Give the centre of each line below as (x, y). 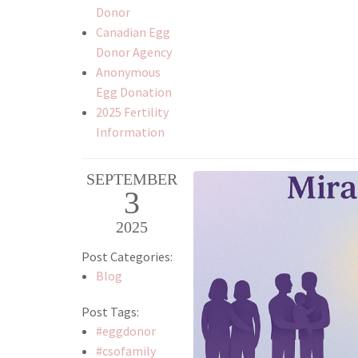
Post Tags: (110, 312)
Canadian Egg (133, 32)
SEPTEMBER (131, 179)
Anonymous (128, 72)
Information (130, 132)
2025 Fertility (132, 112)
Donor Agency (133, 52)
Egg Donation (133, 92)
